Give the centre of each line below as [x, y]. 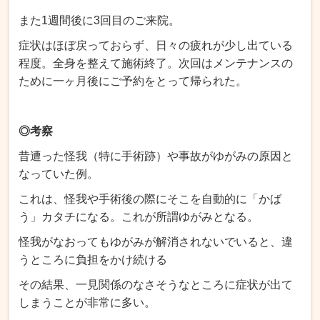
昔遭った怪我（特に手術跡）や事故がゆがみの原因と [156, 156]
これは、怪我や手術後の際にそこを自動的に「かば [150, 199]
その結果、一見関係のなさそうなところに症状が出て [156, 284]
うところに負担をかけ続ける [93, 259]
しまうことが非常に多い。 [87, 302]
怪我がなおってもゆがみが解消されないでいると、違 [156, 241]
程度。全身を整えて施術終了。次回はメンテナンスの [156, 63]
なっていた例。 [59, 174]
